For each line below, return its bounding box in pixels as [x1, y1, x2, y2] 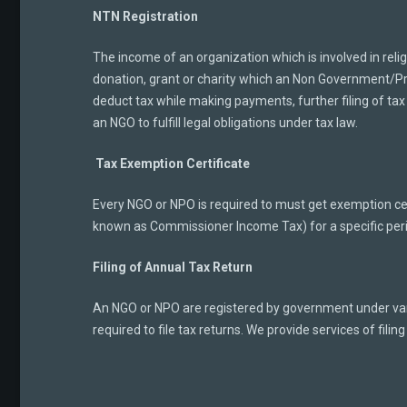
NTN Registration [93, 9, 198, 24]
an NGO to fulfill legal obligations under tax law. [93, 115, 358, 130]
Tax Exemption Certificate [95, 156, 250, 171]
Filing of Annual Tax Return [93, 260, 253, 274]
